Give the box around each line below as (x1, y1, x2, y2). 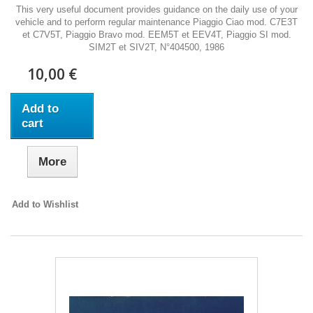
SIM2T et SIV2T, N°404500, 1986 (89, 42, 224, 52)
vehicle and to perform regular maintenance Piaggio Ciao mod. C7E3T (15, 17, 298, 27)
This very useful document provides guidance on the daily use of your (15, 4, 298, 15)
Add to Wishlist (12, 199, 79, 210)
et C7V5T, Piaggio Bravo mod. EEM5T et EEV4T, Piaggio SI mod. (22, 29, 291, 40)
